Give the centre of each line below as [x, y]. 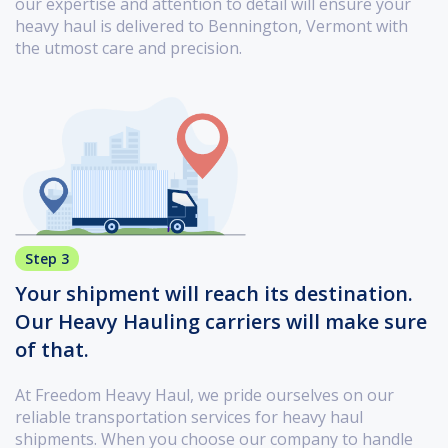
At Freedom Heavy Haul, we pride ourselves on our [204, 395]
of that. [52, 350]
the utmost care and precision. [128, 48]
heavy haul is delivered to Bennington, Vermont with [211, 26]
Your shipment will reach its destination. [214, 294]
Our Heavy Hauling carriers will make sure [221, 322]
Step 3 [47, 259]
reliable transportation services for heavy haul [189, 417]
